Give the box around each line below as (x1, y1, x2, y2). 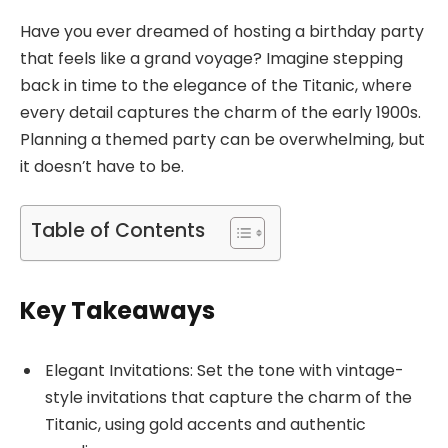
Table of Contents (31, 216, 205, 244)
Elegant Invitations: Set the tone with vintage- (45, 358, 403, 382)
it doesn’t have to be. (20, 155, 184, 178)
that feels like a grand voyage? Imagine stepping (20, 47, 403, 70)
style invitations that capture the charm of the (45, 385, 412, 409)
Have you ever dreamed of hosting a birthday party (20, 20, 424, 43)
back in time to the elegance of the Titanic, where (20, 74, 412, 97)
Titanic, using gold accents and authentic (45, 412, 366, 436)
